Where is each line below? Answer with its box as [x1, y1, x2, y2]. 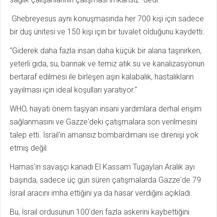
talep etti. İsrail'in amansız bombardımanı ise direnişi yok [10, 130, 199, 139]
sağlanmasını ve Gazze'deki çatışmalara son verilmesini [10, 117, 197, 126]
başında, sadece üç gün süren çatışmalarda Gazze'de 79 [10, 175, 201, 185]
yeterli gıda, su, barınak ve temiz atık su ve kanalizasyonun [10, 59, 204, 68]
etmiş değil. [10, 143, 48, 153]
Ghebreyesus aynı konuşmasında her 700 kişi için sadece [10, 14, 204, 23]
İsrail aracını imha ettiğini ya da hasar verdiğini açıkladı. [10, 188, 192, 198]
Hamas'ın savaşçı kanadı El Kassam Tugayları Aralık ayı [10, 162, 195, 171]
